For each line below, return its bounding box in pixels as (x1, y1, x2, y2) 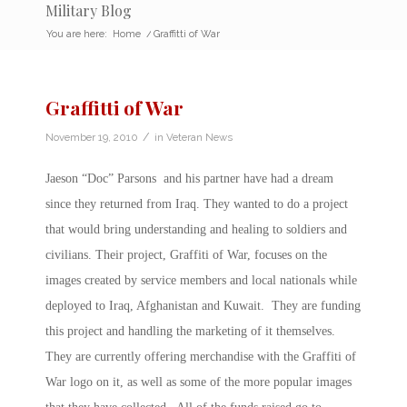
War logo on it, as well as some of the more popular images (45, 374, 352, 389)
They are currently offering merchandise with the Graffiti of (45, 349, 356, 363)
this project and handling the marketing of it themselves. (45, 323, 339, 338)
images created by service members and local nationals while (45, 273, 357, 287)
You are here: (46, 27, 107, 40)
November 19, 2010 (45, 130, 138, 144)
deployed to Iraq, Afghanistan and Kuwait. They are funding (45, 298, 361, 313)
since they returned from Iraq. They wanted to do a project (45, 196, 352, 211)
